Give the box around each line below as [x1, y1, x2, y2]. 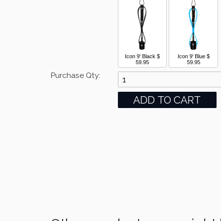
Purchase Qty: [50, 70, 100, 80]
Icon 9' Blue [177, 53, 205, 60]
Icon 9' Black [125, 53, 156, 60]
